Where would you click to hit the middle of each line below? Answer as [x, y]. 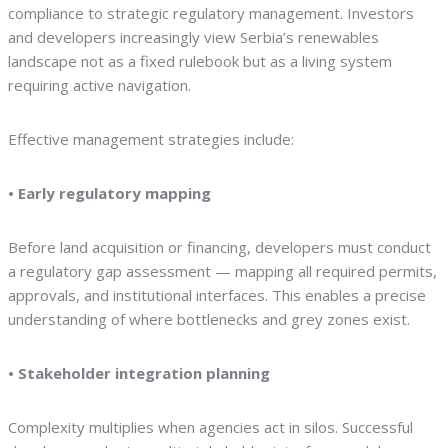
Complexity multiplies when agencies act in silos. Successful [210, 427]
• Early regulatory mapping [109, 193]
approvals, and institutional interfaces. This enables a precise [217, 295]
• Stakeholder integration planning [139, 373]
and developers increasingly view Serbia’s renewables [193, 37]
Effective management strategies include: [151, 139]
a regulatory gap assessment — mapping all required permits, [222, 271]
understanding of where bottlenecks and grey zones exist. [209, 319]
